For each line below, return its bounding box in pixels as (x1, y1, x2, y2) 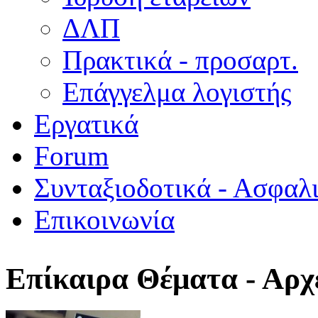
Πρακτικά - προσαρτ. (62, 45, 298, 75)
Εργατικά (34, 109, 138, 139)
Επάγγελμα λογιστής (62, 77, 291, 107)
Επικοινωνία (34, 204, 175, 235)
